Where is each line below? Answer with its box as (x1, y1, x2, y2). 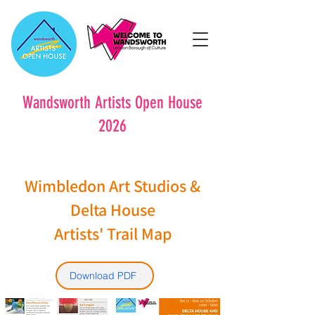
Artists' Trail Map (53, 222, 172, 245)
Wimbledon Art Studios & (25, 174, 200, 197)
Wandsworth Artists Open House (22, 93, 202, 112)
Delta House (70, 198, 155, 221)
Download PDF (69, 269, 136, 282)
